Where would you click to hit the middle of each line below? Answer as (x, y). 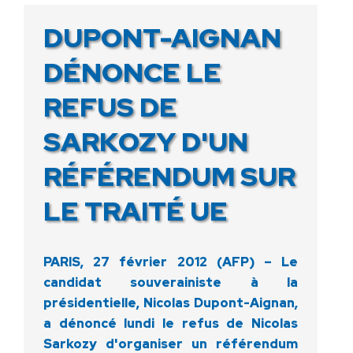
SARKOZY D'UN (146, 141)
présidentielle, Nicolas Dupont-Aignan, (171, 303)
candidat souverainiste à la (171, 282)
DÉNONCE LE (132, 72)
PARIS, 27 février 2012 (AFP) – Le (171, 262)
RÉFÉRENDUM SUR (169, 176)
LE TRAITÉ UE (136, 210)
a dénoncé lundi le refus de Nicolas (171, 323)
